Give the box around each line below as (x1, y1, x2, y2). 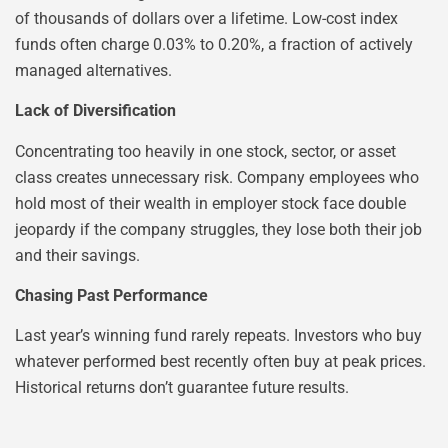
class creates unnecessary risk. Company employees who (15, 167, 419, 187)
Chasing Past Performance (15, 285, 208, 305)
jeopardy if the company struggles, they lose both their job (15, 219, 422, 239)
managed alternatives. (15, 60, 172, 80)
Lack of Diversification (15, 101, 176, 121)
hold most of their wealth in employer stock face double (15, 193, 406, 213)
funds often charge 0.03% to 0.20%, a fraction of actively (15, 34, 413, 54)
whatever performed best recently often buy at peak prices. (15, 352, 426, 372)
